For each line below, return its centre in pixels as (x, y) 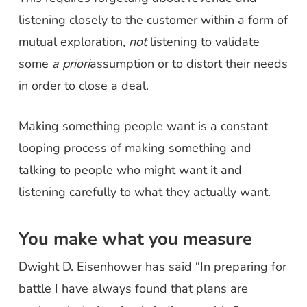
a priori (71, 64)
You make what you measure (135, 239)
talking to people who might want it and (130, 170)
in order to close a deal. (83, 86)
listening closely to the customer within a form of (153, 20)
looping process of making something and (135, 148)
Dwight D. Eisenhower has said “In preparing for (152, 267)
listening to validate (203, 42)
